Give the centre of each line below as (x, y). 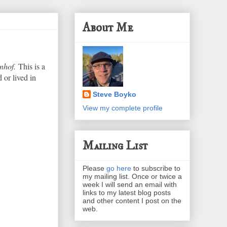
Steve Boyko (115, 94)
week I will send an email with (130, 184)
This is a (30, 66)
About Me (108, 28)
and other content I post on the (132, 200)
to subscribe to (156, 168)
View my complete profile (123, 108)
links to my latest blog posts (127, 192)
